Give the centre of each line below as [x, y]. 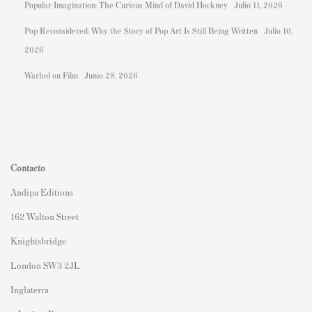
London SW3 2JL [70, 265]
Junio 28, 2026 [111, 75]
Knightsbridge [39, 240]
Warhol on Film [52, 75]
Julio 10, [278, 30]
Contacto [28, 167]
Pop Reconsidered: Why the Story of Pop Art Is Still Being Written [142, 30]
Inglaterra [30, 289]
